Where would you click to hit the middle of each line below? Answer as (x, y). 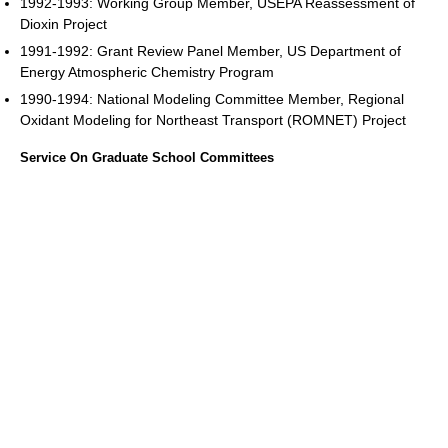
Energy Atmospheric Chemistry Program (147, 71)
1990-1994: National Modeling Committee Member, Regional (212, 98)
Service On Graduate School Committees (147, 157)
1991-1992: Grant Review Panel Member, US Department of (210, 50)
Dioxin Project (63, 23)
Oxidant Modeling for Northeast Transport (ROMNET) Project (213, 119)
